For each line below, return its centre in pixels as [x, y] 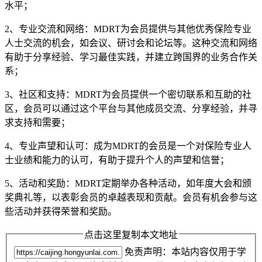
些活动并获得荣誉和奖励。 [61, 211]
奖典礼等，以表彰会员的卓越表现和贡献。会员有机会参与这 [131, 197]
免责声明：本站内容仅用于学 [184, 252]
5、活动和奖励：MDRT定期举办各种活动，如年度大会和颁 [128, 183]
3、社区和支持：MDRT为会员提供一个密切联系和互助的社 [128, 94]
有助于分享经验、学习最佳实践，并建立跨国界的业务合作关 [131, 57]
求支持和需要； [37, 122]
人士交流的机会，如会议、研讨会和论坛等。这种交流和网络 [131, 43]
